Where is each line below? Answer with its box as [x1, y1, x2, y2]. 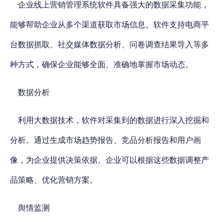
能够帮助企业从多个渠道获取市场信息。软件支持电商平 [10, 19, 209, 30]
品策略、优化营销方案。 [10, 175, 98, 185]
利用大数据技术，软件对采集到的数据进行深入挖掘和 [18, 115, 209, 125]
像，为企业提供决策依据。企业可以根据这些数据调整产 [10, 155, 209, 165]
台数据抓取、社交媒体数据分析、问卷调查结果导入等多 [10, 39, 209, 50]
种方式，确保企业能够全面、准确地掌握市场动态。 [10, 59, 193, 70]
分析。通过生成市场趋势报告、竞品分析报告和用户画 [10, 135, 201, 145]
